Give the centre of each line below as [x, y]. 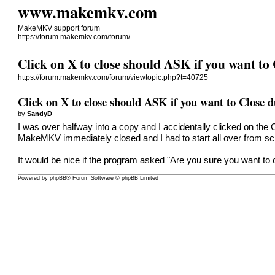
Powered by [34, 178]
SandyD [40, 113]
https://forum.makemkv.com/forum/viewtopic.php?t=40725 [113, 78]
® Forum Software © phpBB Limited [113, 178]
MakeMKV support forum [59, 28]
